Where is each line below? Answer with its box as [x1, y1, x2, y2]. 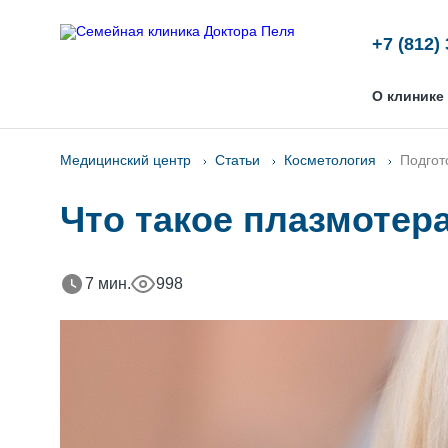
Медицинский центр [60, 152, 191, 168]
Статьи [215, 152, 260, 168]
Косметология [284, 152, 376, 168]
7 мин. [85, 275, 131, 292]
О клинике [372, 88, 444, 104]
